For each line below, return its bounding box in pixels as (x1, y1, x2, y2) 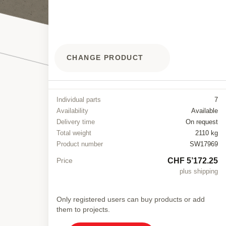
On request (186, 118, 218, 126)
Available (191, 106, 218, 115)
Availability (56, 106, 88, 115)
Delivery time (56, 118, 95, 126)
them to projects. (56, 205, 110, 213)
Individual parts (56, 95, 101, 103)
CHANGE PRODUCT (67, 53, 144, 62)
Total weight (56, 129, 91, 137)
